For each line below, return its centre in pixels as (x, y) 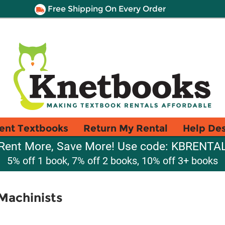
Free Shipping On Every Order (105, 9)
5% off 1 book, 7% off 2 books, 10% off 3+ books (113, 161)
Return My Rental (126, 128)
